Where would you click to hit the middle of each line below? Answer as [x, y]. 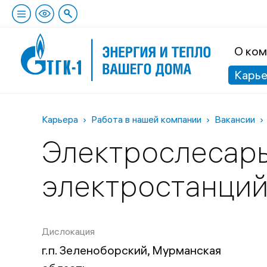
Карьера [60, 119]
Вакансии [235, 119]
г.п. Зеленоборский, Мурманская [131, 250]
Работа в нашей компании [146, 119]
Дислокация [68, 231]
